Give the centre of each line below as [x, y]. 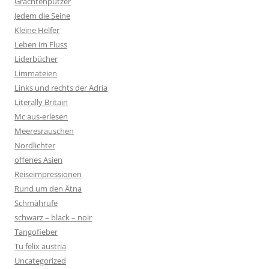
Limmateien [36, 74]
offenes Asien [38, 160]
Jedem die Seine [42, 16]
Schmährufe [36, 203]
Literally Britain [41, 102]
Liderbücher [36, 59]
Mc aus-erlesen [41, 117]
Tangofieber [36, 232]
